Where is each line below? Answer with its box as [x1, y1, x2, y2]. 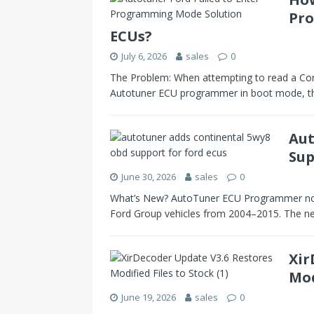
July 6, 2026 [121, 49, 167, 62]
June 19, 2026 [121, 290, 176, 303]
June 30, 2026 [121, 170, 176, 183]
